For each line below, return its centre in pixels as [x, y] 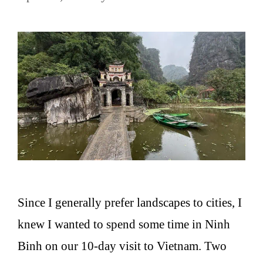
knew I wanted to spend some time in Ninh [124, 224]
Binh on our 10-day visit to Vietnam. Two [122, 246]
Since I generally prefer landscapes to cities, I [130, 202]
